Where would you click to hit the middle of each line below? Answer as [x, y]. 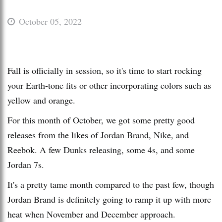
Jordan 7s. [27, 164]
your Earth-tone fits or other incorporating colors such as [109, 85]
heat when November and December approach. [93, 214]
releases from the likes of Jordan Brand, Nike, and [98, 135]
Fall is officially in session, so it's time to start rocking [105, 70]
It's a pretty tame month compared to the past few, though [111, 184]
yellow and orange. [43, 100]
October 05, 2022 [50, 21]
